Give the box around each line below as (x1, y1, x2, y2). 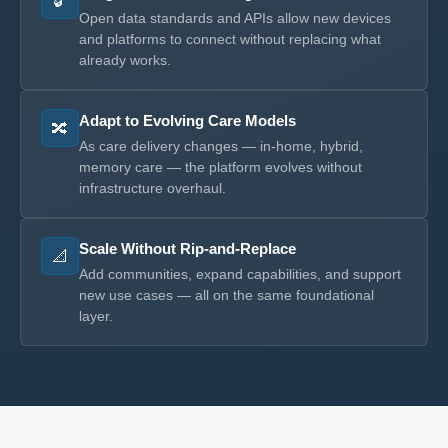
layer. (79, 308, 113, 324)
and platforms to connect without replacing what (79, 31, 381, 47)
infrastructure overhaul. (79, 180, 226, 196)
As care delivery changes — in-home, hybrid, (79, 138, 363, 154)
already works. (79, 52, 171, 68)
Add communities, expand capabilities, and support (79, 266, 401, 282)
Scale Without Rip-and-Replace (79, 240, 296, 257)
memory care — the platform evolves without (79, 159, 362, 175)
